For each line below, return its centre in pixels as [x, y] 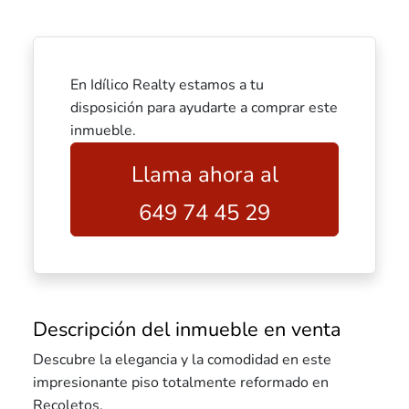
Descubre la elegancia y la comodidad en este [182, 360]
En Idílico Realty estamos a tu [167, 85]
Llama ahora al [204, 174]
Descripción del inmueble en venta [187, 330]
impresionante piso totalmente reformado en [181, 383]
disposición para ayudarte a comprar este [204, 108]
